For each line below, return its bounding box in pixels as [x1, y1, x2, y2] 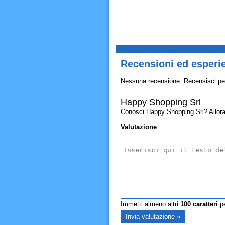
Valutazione [120, 123, 157, 131]
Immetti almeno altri [120, 200, 180, 208]
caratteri [190, 200, 218, 208]
